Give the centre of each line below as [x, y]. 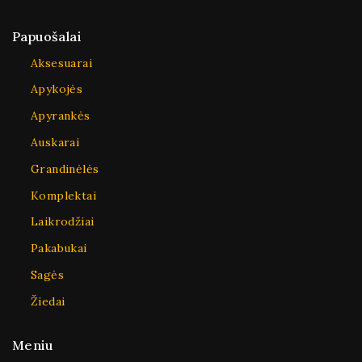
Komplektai [63, 195]
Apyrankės [61, 116]
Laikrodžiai [63, 222]
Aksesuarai [61, 63]
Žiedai [48, 301]
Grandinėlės [65, 169]
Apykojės [57, 89]
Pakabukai [59, 248]
